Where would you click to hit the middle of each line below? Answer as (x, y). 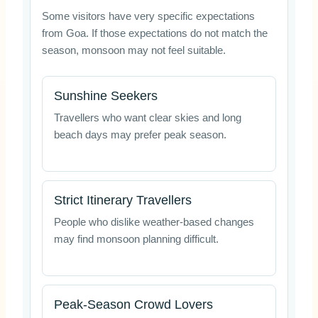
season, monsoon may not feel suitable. (133, 51)
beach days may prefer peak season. (140, 135)
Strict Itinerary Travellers (122, 200)
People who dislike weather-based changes (154, 222)
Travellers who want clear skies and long (147, 117)
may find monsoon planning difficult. (136, 239)
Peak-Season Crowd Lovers (133, 305)
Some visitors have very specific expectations (148, 17)
